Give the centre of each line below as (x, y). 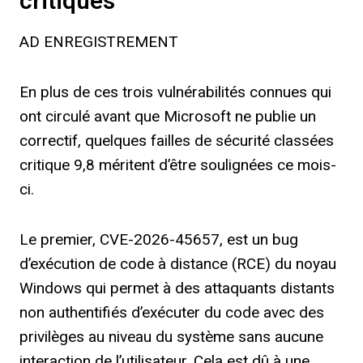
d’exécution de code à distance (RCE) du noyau (178, 264)
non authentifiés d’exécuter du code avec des (172, 312)
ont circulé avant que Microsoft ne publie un (168, 116)
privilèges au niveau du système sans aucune (171, 337)
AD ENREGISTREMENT (99, 42)
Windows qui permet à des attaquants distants (177, 288)
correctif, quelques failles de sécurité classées (177, 141)
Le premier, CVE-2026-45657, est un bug (159, 239)
